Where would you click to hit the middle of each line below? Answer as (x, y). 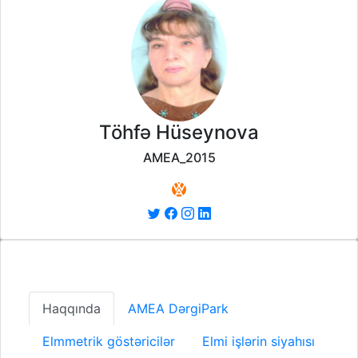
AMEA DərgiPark (178, 309)
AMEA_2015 (179, 158)
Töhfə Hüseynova (179, 133)
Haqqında (72, 309)
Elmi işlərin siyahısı (259, 342)
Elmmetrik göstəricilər (109, 342)
